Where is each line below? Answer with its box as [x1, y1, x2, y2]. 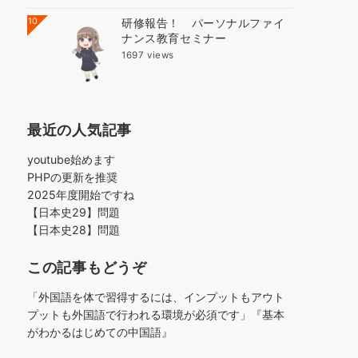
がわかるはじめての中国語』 [27, 325, 173, 340]
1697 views [121, 49, 174, 61]
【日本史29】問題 [27, 205, 120, 220]
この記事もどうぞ [27, 258, 147, 276]
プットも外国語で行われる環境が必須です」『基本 [27, 308, 284, 322]
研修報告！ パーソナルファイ [121, 15, 285, 30]
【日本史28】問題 [27, 223, 120, 237]
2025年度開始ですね [27, 188, 134, 202]
